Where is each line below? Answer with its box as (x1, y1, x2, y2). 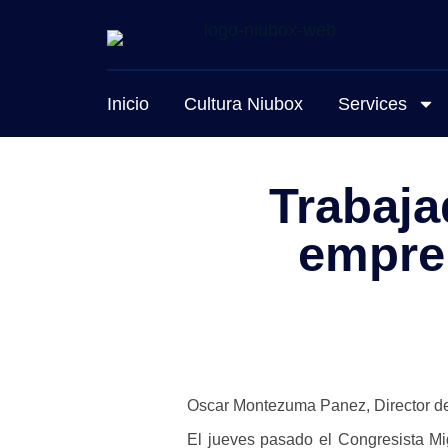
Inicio (107, 94, 149, 114)
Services (338, 94, 407, 114)
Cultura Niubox (184, 94, 303, 114)
